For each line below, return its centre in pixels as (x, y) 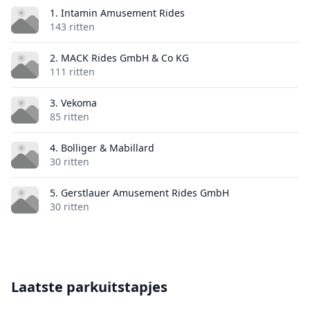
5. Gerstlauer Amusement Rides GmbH (139, 193)
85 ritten (70, 117)
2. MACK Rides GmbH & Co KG (119, 58)
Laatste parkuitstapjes (89, 287)
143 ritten (72, 27)
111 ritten (72, 72)
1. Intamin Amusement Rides (117, 13)
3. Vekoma (73, 103)
